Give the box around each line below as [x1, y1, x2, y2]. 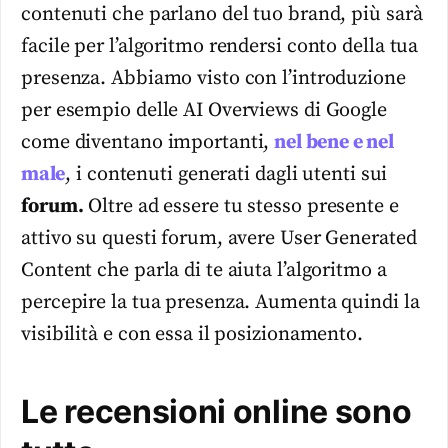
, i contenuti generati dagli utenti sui [65, 161, 388, 187]
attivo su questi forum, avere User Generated [21, 225, 417, 251]
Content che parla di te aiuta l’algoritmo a [21, 257, 387, 283]
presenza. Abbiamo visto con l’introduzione [21, 65, 406, 91]
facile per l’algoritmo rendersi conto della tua [21, 33, 419, 59]
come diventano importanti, [21, 129, 275, 155]
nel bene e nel [274, 129, 394, 155]
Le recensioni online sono [21, 391, 412, 431]
